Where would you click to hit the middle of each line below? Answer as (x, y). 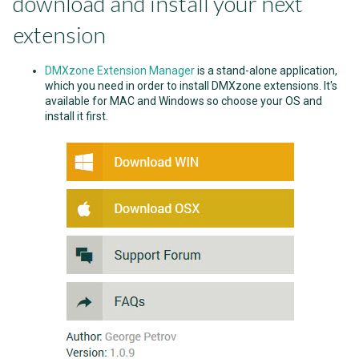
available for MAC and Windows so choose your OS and (184, 101)
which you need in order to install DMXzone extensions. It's (191, 86)
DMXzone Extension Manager (120, 71)
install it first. (78, 116)
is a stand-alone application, (266, 71)
